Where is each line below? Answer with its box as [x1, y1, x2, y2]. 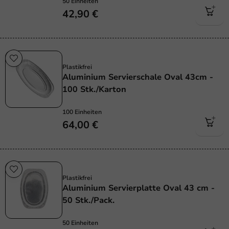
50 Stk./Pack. [62, 195, 114, 207]
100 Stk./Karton [62, 84, 126, 96]
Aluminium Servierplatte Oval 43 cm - [62, 182, 215, 194]
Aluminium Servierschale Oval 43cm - [62, 72, 213, 83]
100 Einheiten [62, 108, 102, 117]
